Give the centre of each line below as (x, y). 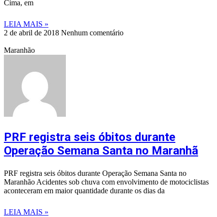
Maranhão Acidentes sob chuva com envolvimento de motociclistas (106, 182)
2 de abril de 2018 (32, 33)
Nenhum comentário (92, 33)
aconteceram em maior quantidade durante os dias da (84, 191)
